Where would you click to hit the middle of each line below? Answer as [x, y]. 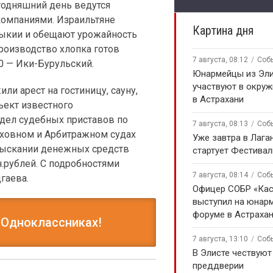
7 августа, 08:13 [220, 124]
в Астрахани [218, 99]
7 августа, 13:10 [220, 239]
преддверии [218, 266]
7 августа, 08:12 [220, 60]
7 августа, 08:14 [220, 175]
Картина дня [223, 30]
